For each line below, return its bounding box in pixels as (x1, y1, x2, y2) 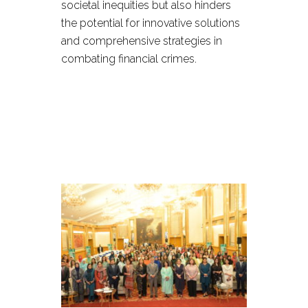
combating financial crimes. (61, 52, 197, 65)
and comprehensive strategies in (61, 34, 222, 47)
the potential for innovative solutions (61, 16, 240, 30)
